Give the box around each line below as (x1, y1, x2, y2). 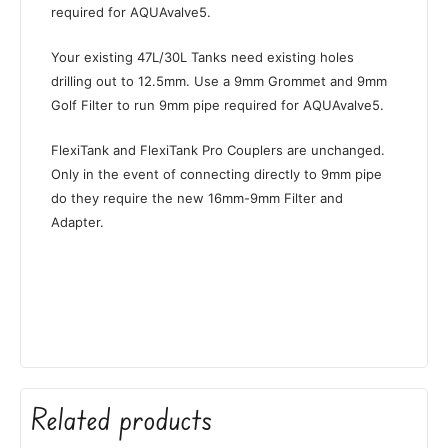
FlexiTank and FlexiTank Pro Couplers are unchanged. (51, 142, 385, 159)
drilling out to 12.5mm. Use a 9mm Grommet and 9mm (51, 73, 387, 90)
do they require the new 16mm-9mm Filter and (51, 190, 343, 207)
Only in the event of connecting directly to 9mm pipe (51, 166, 382, 183)
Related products (31, 400, 213, 438)
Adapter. (51, 214, 104, 231)
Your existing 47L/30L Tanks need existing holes (51, 49, 354, 66)
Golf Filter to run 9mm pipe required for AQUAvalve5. (51, 97, 384, 114)
